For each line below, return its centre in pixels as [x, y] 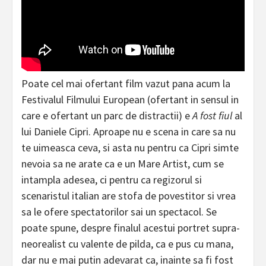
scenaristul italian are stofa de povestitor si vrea [129, 196]
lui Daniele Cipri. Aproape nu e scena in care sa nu [129, 132]
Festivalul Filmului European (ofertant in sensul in [130, 100]
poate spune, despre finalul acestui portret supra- [131, 228]
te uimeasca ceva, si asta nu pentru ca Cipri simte [130, 148]
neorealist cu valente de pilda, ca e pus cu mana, [127, 244]
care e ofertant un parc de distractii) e [107, 116]
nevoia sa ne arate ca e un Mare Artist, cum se [123, 164]
